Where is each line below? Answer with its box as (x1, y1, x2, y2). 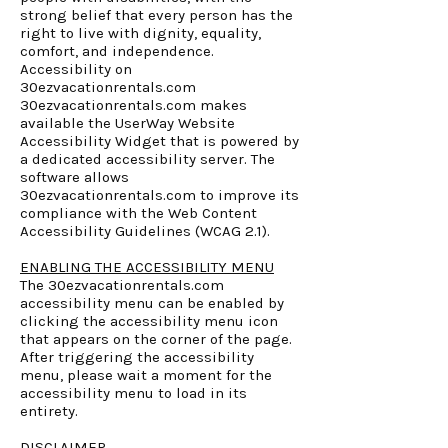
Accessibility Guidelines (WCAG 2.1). (20, 222, 270, 240)
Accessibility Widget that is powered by (20, 132, 299, 150)
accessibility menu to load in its (20, 384, 247, 402)
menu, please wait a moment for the (20, 366, 272, 384)
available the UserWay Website (20, 114, 235, 132)
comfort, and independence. (20, 42, 214, 60)
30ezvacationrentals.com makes (20, 96, 247, 114)
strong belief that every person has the (20, 6, 293, 24)
